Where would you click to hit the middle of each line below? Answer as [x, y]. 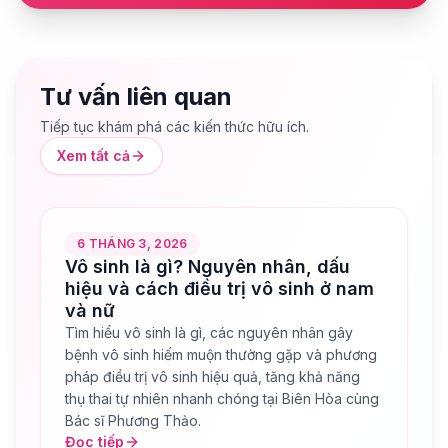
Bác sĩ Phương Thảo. [133, 421]
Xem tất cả [93, 156]
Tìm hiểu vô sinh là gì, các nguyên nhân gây [209, 333]
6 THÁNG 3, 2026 [132, 244]
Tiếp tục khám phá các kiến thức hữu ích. [174, 127]
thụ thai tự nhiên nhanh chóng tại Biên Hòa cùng [222, 399]
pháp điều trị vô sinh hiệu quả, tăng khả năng [212, 377]
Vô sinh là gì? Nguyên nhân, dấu [207, 267]
